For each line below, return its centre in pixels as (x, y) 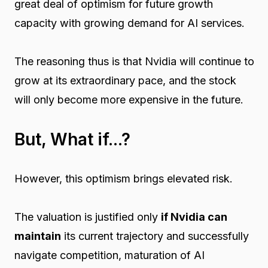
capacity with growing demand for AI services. (129, 23)
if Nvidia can (194, 217)
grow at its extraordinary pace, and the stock (125, 80)
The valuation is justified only (87, 217)
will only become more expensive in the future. (129, 99)
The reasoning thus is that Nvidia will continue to (134, 61)
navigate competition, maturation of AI (109, 255)
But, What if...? (72, 139)
